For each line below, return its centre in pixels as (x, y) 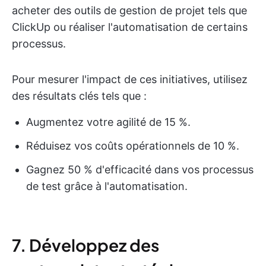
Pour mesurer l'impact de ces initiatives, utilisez (130, 79)
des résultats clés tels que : (79, 96)
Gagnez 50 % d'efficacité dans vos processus (140, 170)
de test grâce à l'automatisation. (107, 186)
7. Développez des (85, 245)
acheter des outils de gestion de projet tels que (129, 10)
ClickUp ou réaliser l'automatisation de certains (130, 27)
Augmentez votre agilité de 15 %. (108, 122)
